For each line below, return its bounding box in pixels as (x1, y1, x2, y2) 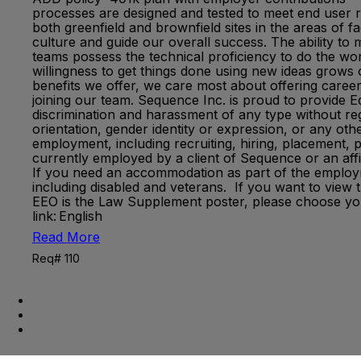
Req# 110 (32, 251, 80, 265)
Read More (32, 229, 100, 245)
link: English (32, 208, 106, 224)
